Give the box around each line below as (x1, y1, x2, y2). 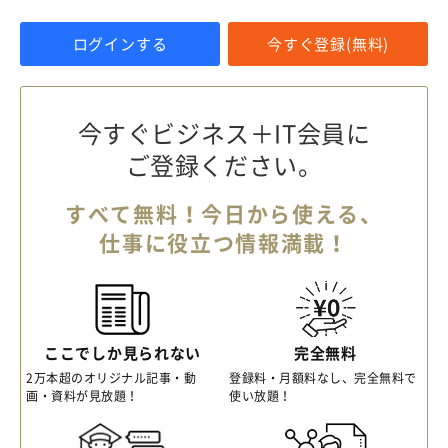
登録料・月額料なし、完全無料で (229, 369, 417, 388)
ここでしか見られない (44, 342, 201, 365)
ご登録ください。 (125, 147, 323, 184)
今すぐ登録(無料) (266, 33, 390, 56)
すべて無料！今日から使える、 (65, 198, 383, 230)
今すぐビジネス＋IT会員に (77, 115, 371, 152)
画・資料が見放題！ (26, 387, 139, 406)
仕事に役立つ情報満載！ (99, 227, 349, 259)
